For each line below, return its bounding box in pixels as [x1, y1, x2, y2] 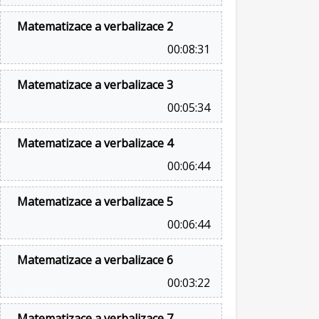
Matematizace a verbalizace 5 [17, 194, 173, 209]
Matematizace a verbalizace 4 [17, 135, 173, 151]
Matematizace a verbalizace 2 [17, 19, 173, 34]
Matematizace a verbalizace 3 [17, 77, 173, 93]
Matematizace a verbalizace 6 [17, 252, 173, 268]
